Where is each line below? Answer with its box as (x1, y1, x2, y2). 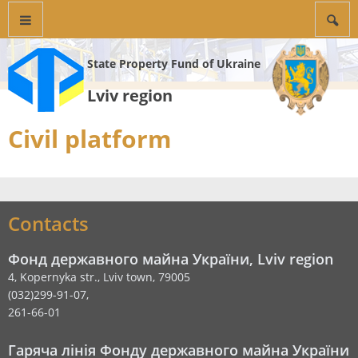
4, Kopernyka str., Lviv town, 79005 (8, 269, 190, 284)
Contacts (8, 210, 89, 237)
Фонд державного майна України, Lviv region (8, 249, 333, 268)
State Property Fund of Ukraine (87, 56, 261, 71)
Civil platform (8, 122, 171, 155)
